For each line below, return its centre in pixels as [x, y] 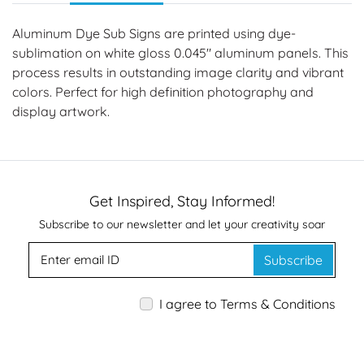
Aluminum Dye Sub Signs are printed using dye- [154, 34]
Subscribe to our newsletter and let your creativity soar [182, 225]
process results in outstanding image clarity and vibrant [178, 73]
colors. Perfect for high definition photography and [163, 92]
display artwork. [61, 112]
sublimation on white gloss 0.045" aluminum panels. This [180, 53]
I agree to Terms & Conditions [247, 304]
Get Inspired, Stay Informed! [182, 201]
